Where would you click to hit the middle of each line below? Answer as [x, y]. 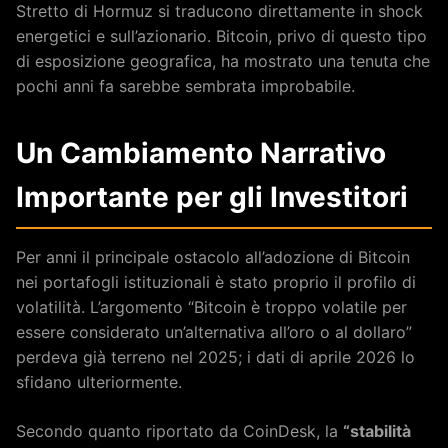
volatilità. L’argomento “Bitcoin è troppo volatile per [211, 307]
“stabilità [377, 431]
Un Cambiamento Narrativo [201, 153]
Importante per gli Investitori [212, 197]
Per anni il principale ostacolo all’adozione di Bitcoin [213, 257]
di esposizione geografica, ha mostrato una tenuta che [223, 61]
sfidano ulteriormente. [99, 382]
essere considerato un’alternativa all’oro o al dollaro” [214, 332]
